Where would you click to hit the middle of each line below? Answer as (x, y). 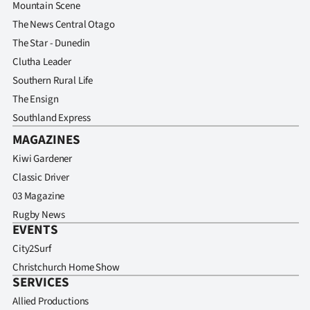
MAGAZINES (46, 140)
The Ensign (36, 99)
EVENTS (35, 230)
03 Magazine (39, 196)
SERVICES (41, 282)
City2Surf (32, 248)
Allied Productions (51, 301)
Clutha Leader (42, 62)
